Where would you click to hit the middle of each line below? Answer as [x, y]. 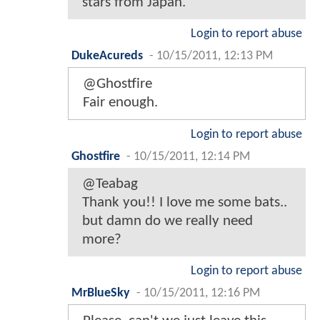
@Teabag [110, 184]
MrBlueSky [101, 293]
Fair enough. [120, 102]
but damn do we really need [167, 221]
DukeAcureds [107, 56]
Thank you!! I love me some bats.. [185, 202]
